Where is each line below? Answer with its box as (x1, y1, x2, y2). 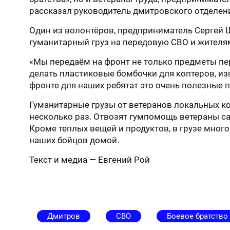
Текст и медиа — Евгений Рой (29, 155, 150, 165)
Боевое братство (167, 212, 228, 221)
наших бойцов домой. (29, 135, 119, 145)
